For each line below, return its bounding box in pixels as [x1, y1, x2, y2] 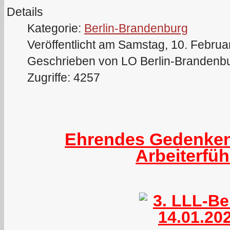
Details [7, 5, 43, 18]
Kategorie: [27, 21, 84, 35]
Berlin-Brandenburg [84, 21, 188, 35]
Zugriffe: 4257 [27, 70, 100, 84]
